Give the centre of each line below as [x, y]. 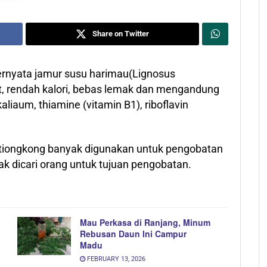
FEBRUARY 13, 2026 [115, 259]
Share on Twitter [121, 33]
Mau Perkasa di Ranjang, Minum [145, 222]
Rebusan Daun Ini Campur [133, 233]
